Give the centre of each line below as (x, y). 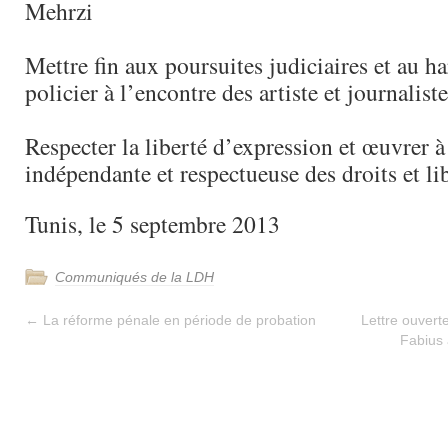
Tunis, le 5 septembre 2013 (152, 224)
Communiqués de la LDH (134, 277)
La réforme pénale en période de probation (177, 320)
